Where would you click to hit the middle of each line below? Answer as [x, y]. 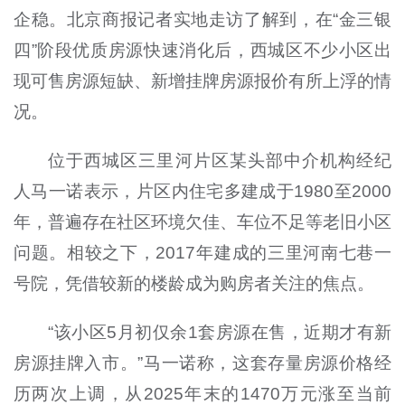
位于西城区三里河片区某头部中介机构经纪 [220, 161]
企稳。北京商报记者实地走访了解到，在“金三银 [202, 20]
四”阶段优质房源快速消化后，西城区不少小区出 [202, 51]
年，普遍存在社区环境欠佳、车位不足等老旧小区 [202, 222]
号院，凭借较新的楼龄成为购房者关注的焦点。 [193, 284]
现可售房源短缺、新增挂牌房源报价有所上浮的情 [202, 81]
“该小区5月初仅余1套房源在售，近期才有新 [220, 333]
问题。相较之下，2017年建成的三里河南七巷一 [202, 253]
